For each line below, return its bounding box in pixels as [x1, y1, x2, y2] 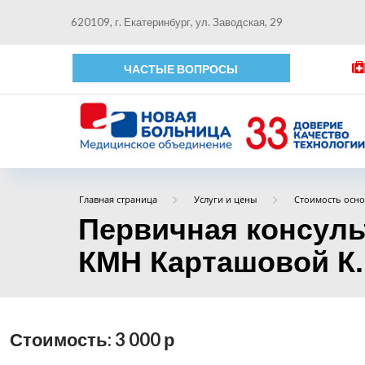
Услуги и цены [194, 193, 257, 205]
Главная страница [78, 193, 157, 205]
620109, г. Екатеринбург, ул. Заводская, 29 [71, 15, 283, 29]
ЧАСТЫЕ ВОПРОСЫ [124, 62, 239, 76]
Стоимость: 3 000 [10, 328, 164, 351]
